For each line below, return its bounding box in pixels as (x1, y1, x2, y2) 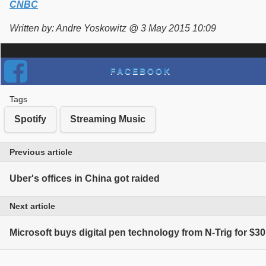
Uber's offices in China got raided (9, 173, 160, 184)
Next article (9, 201, 55, 211)
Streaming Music (70, 113, 145, 124)
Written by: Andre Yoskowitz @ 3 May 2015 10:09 (9, 23, 216, 33)
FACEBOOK (110, 66, 172, 76)
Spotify (14, 113, 46, 124)
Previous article (9, 147, 72, 157)
